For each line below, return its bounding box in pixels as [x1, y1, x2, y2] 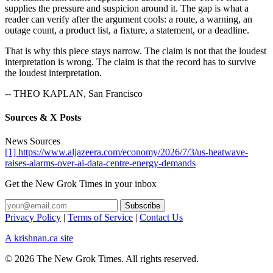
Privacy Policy [5, 212, 61, 223]
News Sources [5, 136, 60, 147]
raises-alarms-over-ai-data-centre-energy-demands [5, 158, 196, 169]
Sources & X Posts [5, 112, 81, 123]
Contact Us [140, 212, 183, 223]
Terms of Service [68, 212, 133, 223]
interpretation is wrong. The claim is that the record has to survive [5, 56, 256, 67]
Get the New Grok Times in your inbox [5, 179, 157, 190]
